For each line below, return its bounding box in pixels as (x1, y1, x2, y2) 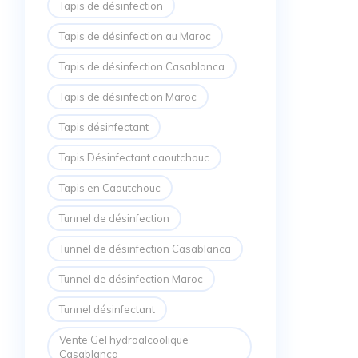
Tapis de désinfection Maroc (59, 90, 197, 104)
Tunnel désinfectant (59, 303, 155, 316)
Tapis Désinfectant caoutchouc (59, 151, 209, 165)
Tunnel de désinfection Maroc (59, 272, 203, 286)
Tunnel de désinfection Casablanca (59, 242, 231, 256)
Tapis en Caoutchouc (59, 181, 161, 195)
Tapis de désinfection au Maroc (59, 30, 211, 43)
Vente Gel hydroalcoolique (59, 333, 189, 347)
